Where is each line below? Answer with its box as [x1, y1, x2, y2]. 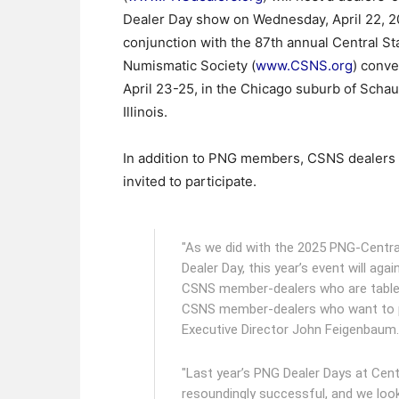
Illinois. [123, 103, 167, 120]
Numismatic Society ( [123, 57, 256, 74]
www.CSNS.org [256, 57, 353, 74]
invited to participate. [123, 173, 256, 190]
